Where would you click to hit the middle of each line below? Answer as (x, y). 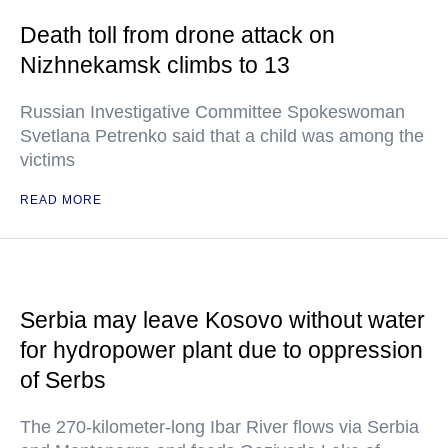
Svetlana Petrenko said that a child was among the (222, 136)
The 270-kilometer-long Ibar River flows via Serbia (219, 427)
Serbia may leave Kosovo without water (222, 320)
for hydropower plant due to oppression (221, 350)
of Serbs (63, 380)
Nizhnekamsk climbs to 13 (155, 65)
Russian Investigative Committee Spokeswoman (212, 112)
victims (47, 160)
